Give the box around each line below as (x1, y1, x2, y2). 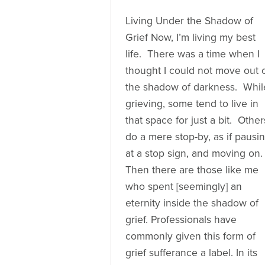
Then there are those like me (125, 163, 258, 176)
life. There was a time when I (125, 47, 260, 60)
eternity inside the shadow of (125, 196, 258, 209)
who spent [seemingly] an (125, 180, 242, 193)
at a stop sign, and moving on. (125, 147, 263, 160)
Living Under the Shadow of (125, 14, 253, 27)
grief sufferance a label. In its (125, 246, 257, 259)
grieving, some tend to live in (125, 97, 258, 110)
